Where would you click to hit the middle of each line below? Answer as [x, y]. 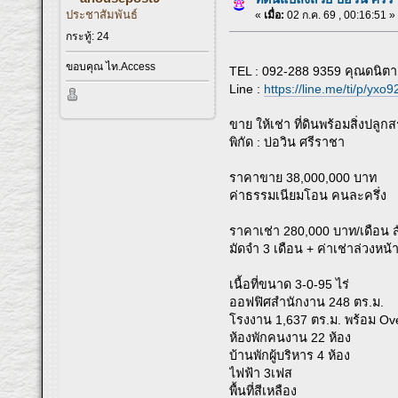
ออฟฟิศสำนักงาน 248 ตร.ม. [307, 302]
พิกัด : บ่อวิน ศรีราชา [287, 143]
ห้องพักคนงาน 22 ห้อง [291, 338]
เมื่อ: [275, 16]
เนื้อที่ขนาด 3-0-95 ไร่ [290, 285]
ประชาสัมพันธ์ [102, 15]
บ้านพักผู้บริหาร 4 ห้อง [290, 356]
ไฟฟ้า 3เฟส [261, 374]
